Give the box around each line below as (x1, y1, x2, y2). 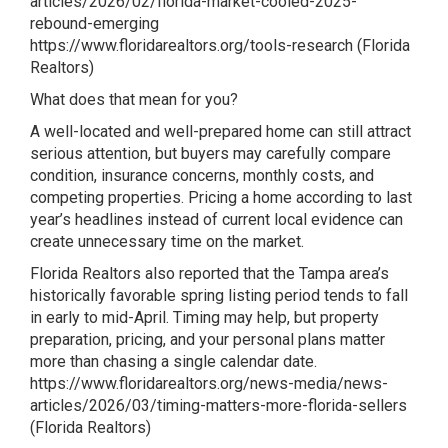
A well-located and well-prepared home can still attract (30, 121, 411, 141)
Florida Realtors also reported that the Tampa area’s (30, 263, 389, 283)
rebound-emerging (30, 13, 159, 33)
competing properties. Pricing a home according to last (30, 187, 412, 207)
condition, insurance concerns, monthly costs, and (30, 165, 374, 185)
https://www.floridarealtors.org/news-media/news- (30, 373, 388, 393)
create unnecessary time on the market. (30, 231, 304, 251)
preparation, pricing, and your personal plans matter (30, 329, 385, 349)
